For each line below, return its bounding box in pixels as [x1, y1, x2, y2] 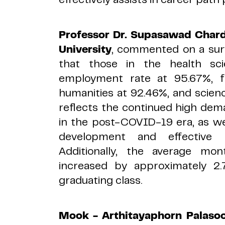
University [59, 42, 111, 56]
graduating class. [59, 173, 142, 187]
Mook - [59, 208, 102, 222]
